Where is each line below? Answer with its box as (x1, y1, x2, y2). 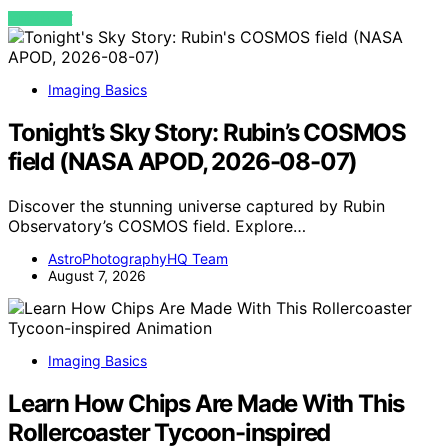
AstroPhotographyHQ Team (48, 249, 228, 267)
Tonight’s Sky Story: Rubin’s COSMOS (8, 117, 406, 147)
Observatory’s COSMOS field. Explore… (8, 215, 306, 236)
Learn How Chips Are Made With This (8, 388, 405, 418)
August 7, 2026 (48, 266, 146, 284)
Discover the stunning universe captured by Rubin (8, 195, 385, 216)
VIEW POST (8, 10, 73, 26)
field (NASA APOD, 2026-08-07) (8, 146, 358, 176)
